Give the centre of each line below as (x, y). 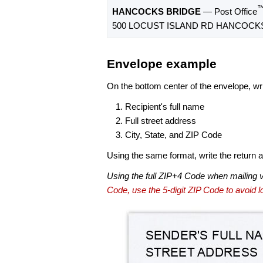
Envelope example (162, 64)
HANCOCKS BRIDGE (156, 12)
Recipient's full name (165, 106)
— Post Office (229, 12)
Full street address (161, 120)
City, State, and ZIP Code (173, 134)
